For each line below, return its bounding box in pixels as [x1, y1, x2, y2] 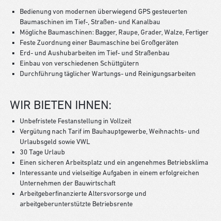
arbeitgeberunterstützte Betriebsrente [20, 200, 133, 208]
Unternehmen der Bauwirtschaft [20, 179, 115, 187]
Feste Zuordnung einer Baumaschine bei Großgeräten [20, 38, 179, 46]
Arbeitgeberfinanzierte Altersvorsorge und [20, 189, 147, 197]
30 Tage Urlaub [20, 148, 65, 156]
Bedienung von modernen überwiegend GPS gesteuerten [20, 7, 187, 15]
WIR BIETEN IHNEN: [10, 98, 111, 111]
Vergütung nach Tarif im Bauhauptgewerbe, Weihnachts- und [20, 127, 200, 135]
